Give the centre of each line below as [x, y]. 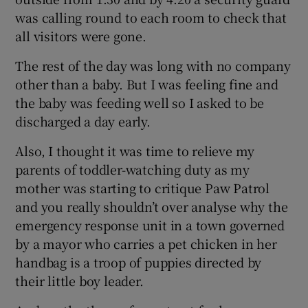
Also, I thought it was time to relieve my [135, 150]
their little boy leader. [79, 280]
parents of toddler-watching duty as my [132, 169]
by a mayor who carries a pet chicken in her [146, 243]
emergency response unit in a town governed [150, 224]
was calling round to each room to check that [151, 17]
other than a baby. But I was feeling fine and [147, 84]
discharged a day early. [83, 121]
